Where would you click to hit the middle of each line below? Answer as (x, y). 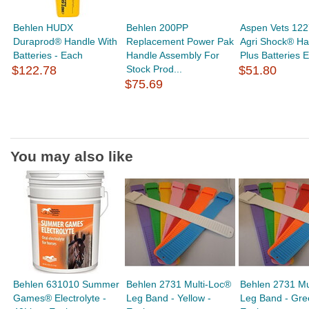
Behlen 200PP (158, 28)
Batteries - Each (48, 55)
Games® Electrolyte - (60, 298)
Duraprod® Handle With (66, 41)
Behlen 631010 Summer (67, 284)
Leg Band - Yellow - (169, 298)
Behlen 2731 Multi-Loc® (179, 284)
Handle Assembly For (173, 55)
